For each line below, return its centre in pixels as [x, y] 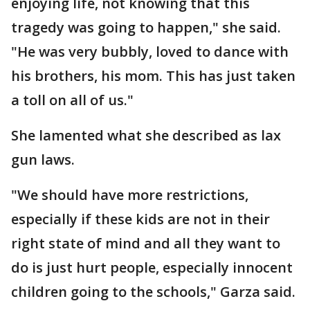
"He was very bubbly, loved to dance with [150, 51]
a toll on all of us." [72, 100]
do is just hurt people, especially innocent [152, 267]
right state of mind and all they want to [146, 243]
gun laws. [43, 159]
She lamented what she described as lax [146, 135]
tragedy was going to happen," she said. [146, 27]
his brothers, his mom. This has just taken [153, 75]
